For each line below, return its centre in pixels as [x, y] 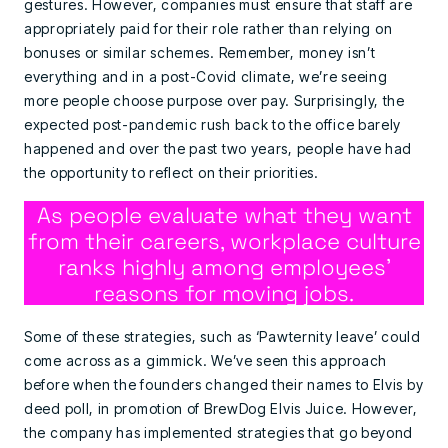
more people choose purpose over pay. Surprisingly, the [214, 100]
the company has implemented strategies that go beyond [219, 432]
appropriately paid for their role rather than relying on [208, 28]
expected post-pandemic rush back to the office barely [213, 124]
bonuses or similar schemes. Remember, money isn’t [200, 52]
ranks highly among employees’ [224, 266]
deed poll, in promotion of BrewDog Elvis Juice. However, [221, 408]
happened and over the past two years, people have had [218, 148]
